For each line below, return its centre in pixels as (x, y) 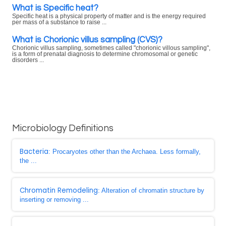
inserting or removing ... (54, 200)
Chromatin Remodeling (59, 190)
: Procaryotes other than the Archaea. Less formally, (125, 152)
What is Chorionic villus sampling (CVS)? (87, 40)
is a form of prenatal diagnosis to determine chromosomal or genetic (105, 54)
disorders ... (28, 60)
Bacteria (34, 152)
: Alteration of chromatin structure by (151, 190)
